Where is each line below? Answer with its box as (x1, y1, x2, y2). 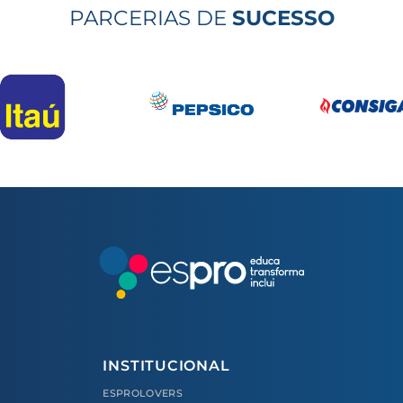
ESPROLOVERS (103, 386, 184, 399)
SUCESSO (231, 4, 335, 31)
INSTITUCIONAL (103, 357, 230, 375)
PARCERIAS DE (68, 4, 232, 31)
